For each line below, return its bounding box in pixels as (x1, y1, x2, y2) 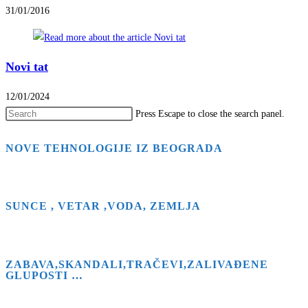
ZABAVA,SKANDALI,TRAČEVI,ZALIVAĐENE (5, 258, 268, 270)
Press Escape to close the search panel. (135, 109, 285, 120)
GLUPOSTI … (5, 269, 83, 281)
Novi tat (5, 60, 48, 74)
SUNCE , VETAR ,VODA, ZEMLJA (5, 200, 201, 212)
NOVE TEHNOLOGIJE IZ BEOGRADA (5, 142, 223, 155)
